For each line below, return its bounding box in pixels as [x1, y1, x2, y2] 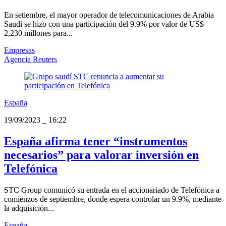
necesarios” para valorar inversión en [4, 148, 199, 162]
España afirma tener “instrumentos [4, 135, 187, 148]
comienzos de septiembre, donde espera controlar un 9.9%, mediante [4, 195, 221, 204]
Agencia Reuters [4, 55, 57, 64]
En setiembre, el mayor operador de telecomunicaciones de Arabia [4, 11, 214, 20]
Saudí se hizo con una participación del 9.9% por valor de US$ [4, 20, 204, 29]
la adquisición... [4, 204, 54, 213]
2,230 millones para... [4, 29, 73, 38]
